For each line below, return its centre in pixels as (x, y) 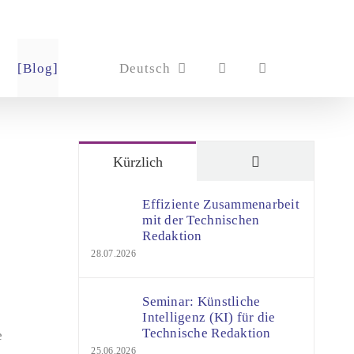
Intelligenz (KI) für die (209, 317)
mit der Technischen (201, 220)
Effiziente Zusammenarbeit (221, 204)
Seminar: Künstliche (201, 301)
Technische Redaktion (207, 333)
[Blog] (38, 68)
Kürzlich (137, 162)
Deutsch (145, 68)
